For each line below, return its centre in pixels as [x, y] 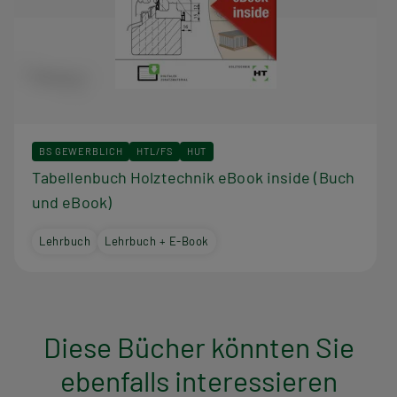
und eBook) [72, 202]
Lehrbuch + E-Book [157, 241]
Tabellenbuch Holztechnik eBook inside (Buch [193, 177]
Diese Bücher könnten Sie [198, 347]
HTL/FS [155, 151]
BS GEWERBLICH [81, 151]
